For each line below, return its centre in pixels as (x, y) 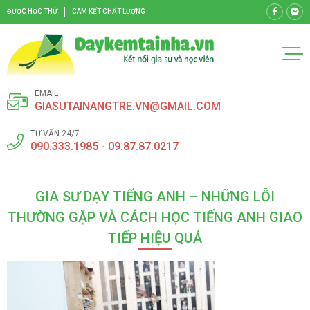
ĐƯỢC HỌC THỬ (32, 11)
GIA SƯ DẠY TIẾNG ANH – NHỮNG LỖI (155, 196)
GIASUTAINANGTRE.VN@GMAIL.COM (128, 106)
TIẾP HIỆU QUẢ (155, 238)
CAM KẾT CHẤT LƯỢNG (109, 11)
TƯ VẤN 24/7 (55, 133)
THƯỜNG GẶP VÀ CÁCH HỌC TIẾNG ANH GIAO (155, 217)
